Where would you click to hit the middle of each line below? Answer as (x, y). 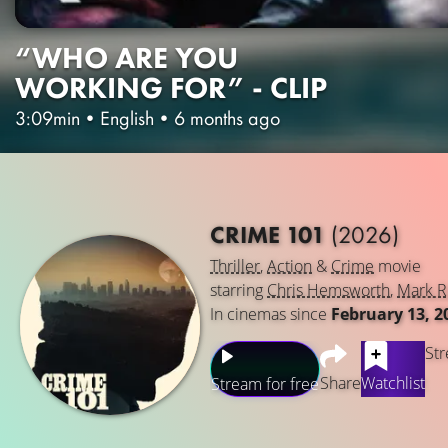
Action (289, 266)
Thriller (235, 266)
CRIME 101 (270, 235)
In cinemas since (270, 314)
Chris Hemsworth (328, 290)
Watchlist (393, 383)
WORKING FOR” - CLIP (171, 87)
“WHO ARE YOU (126, 57)
